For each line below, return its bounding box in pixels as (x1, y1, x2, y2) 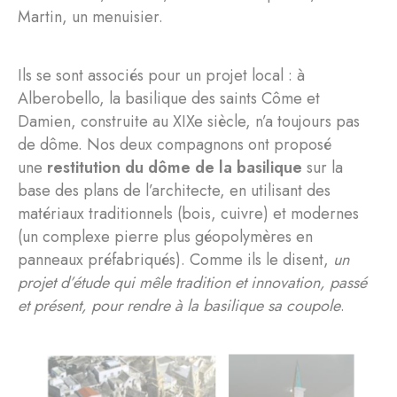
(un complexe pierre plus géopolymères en (18, 224, 313, 248)
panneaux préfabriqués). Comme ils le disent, (18, 247, 333, 271)
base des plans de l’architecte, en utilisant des (18, 178, 331, 202)
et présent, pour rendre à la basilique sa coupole (18, 293, 340, 317)
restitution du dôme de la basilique (47, 155, 302, 179)
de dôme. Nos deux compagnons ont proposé (18, 132, 331, 156)
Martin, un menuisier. (18, 4, 163, 28)
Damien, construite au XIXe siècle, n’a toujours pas (18, 109, 360, 133)
